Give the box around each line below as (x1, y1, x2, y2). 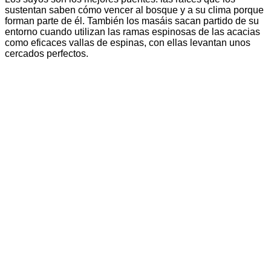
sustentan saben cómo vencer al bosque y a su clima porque (5, 5, 264, 16)
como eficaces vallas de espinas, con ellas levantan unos (5, 38, 250, 48)
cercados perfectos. (5, 48, 88, 59)
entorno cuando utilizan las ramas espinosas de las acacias (5, 27, 260, 38)
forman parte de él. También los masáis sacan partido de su (5, 16, 259, 27)
